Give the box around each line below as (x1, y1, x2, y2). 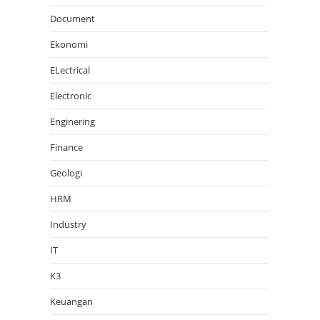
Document (50, 12, 95, 26)
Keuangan (50, 295, 93, 309)
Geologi (50, 166, 82, 180)
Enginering (50, 115, 95, 129)
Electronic (50, 89, 91, 103)
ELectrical (50, 64, 90, 77)
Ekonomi (50, 38, 88, 51)
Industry (50, 218, 86, 231)
